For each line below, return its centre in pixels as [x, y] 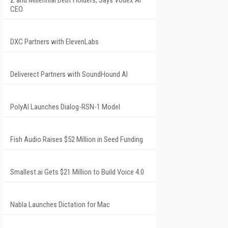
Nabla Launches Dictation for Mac [60, 204]
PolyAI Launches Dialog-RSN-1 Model [65, 107]
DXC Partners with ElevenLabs [54, 41]
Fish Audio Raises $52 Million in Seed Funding [77, 139]
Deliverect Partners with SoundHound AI [69, 74]
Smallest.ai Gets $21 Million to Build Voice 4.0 [77, 172]
